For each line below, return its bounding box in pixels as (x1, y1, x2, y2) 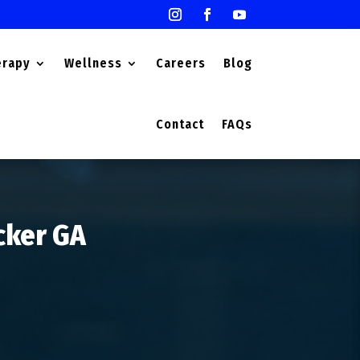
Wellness (63, 55, 122, 71)
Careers (155, 55, 206, 71)
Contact (155, 117, 204, 132)
